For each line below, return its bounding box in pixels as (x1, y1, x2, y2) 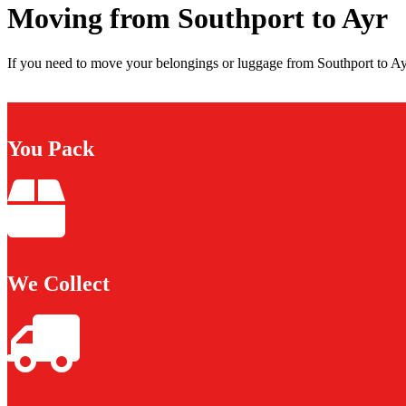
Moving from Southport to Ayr (7, 2, 388, 35)
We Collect (7, 271, 110, 295)
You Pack (7, 136, 94, 160)
